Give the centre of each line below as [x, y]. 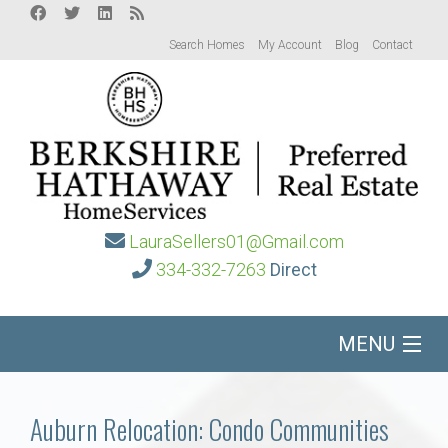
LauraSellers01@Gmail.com [236, 242]
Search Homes [207, 45]
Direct [293, 270]
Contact [392, 45]
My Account [290, 45]
